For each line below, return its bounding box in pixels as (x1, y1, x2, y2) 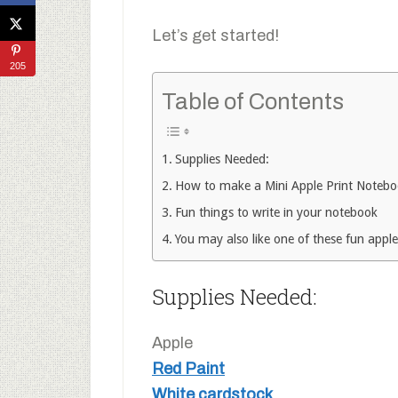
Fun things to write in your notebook (174, 205, 378, 220)
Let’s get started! (152, 27, 279, 45)
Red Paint (152, 359, 225, 378)
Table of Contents (162, 89, 344, 114)
